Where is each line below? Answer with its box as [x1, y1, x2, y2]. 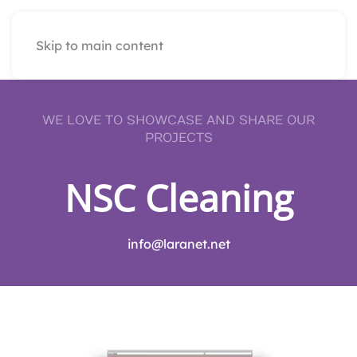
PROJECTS [144, 131, 213, 145]
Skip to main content [36, 37, 163, 53]
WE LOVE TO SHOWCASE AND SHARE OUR [42, 113, 315, 127]
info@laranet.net [127, 236, 230, 252]
